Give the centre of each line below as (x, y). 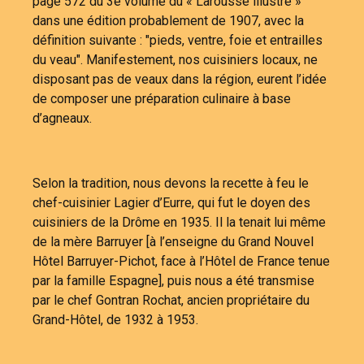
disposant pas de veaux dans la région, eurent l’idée (180, 79)
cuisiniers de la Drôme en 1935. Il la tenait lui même (179, 222)
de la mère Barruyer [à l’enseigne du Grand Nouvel (173, 241)
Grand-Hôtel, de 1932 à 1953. (115, 319)
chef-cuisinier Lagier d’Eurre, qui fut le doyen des (171, 202)
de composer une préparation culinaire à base (162, 98)
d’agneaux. (64, 118)
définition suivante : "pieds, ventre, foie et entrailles (178, 40)
